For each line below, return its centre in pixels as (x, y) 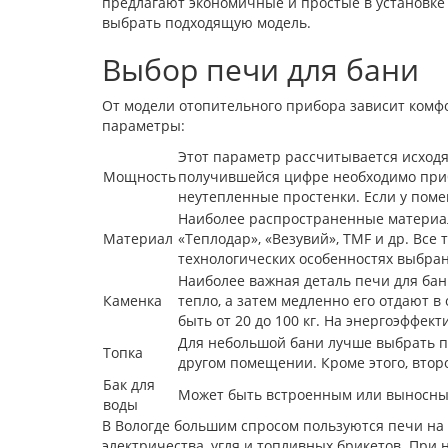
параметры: (143, 125)
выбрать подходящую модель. (206, 22)
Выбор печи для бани (260, 69)
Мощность (139, 176)
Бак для (129, 384)
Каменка (132, 300)
